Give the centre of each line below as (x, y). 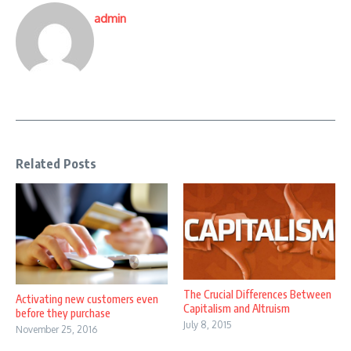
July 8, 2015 (208, 324)
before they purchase (63, 313)
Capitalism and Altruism (237, 308)
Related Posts (56, 164)
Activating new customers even (87, 299)
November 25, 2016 (56, 330)
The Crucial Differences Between (257, 294)
